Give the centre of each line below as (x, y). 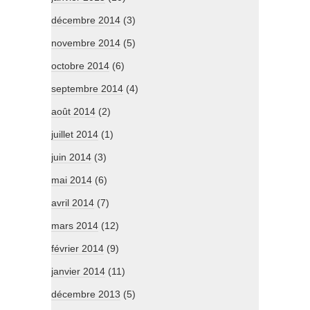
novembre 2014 (86, 43)
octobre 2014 (80, 66)
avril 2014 (73, 203)
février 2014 (77, 249)
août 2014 (73, 112)
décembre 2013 (86, 294)
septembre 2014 (87, 89)
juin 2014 (71, 157)
